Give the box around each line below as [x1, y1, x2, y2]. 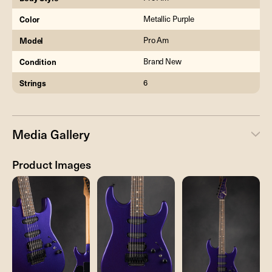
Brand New [143, 56, 182, 67]
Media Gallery [12, 125, 90, 143]
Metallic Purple [143, 13, 195, 25]
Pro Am [143, 35, 169, 46]
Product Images [12, 156, 91, 172]
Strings [19, 77, 47, 89]
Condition [19, 56, 56, 68]
